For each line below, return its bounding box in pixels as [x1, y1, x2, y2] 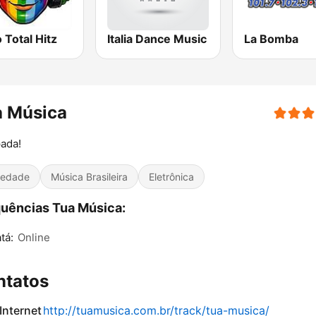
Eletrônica [149, 171, 194, 183]
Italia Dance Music [107, 32, 207, 47]
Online [18, 231, 50, 245]
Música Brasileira [51, 171, 128, 183]
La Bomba [243, 32, 298, 47]
